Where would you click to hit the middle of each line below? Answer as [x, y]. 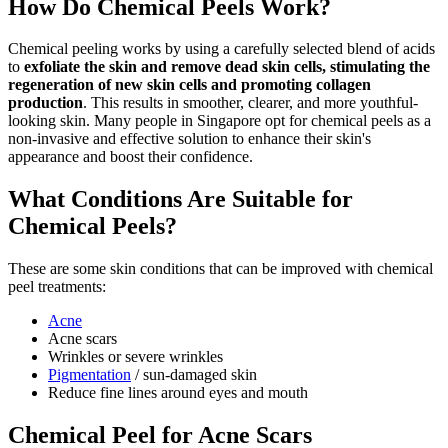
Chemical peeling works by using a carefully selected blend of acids [221, 49]
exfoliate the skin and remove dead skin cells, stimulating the [227, 67]
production [45, 103]
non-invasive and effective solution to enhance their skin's [189, 139]
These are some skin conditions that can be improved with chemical [220, 269]
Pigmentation [89, 375]
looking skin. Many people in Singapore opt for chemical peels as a [219, 121]
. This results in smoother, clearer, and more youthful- [250, 103]
